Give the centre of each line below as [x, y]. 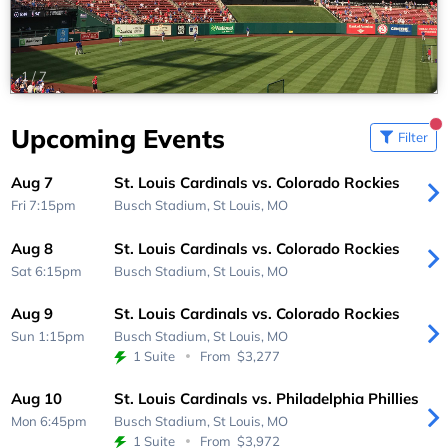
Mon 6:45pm [49, 420]
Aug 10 [37, 398]
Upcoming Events [118, 138]
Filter [413, 137]
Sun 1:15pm [48, 336]
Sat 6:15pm [47, 270]
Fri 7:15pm [44, 205]
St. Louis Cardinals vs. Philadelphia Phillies [266, 398]
